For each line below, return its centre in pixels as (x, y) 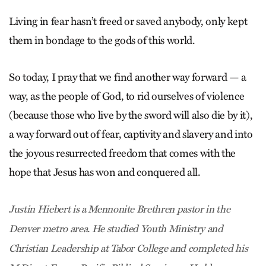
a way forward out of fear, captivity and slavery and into (131, 134)
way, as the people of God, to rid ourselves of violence (127, 96)
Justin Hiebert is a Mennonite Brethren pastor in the (120, 209)
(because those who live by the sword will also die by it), (131, 115)
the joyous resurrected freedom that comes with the (123, 153)
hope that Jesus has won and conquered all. (105, 172)
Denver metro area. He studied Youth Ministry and (116, 229)
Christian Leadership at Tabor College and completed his (129, 248)
